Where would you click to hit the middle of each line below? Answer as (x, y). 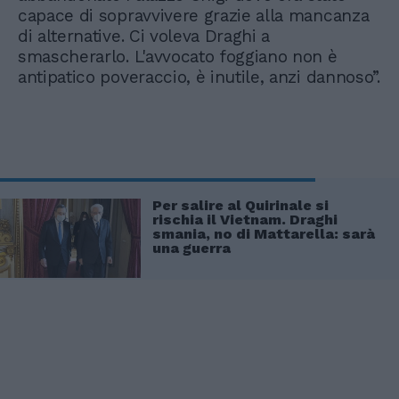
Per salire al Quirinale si (240, 205)
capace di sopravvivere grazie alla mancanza (194, 15)
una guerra (191, 248)
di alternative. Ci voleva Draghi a (144, 36)
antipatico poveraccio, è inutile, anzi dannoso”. (199, 77)
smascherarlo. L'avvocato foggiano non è (178, 56)
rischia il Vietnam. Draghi (245, 219)
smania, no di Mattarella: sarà (264, 233)
